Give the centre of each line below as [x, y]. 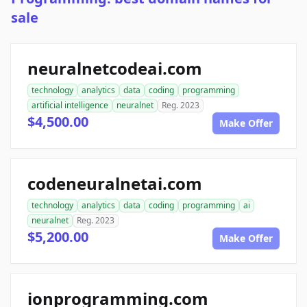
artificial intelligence [70, 106]
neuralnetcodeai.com [115, 69]
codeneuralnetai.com [115, 184]
